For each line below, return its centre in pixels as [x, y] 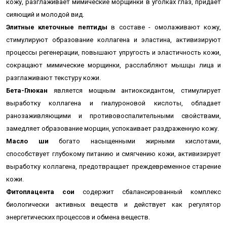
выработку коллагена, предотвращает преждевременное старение [113, 166]
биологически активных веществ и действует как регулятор [113, 204]
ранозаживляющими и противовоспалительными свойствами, [113, 116]
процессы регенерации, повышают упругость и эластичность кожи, [113, 52]
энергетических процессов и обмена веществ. [78, 217]
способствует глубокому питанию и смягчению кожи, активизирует [113, 154]
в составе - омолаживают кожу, [166, 27]
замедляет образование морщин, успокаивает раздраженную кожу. [112, 128]
